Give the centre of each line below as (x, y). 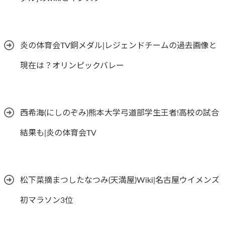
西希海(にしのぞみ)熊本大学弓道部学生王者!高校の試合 (120, 113)
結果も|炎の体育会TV (58, 133)
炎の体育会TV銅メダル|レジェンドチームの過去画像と (119, 46)
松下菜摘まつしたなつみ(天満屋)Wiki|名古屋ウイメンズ (120, 181)
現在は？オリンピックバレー (72, 66)
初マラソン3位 (46, 201)
